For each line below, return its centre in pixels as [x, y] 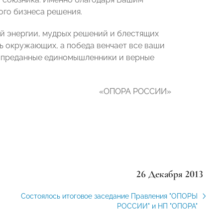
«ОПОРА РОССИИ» [135, 91]
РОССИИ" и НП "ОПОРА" [157, 206]
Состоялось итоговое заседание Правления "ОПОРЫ [109, 196]
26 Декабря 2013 [169, 174]
